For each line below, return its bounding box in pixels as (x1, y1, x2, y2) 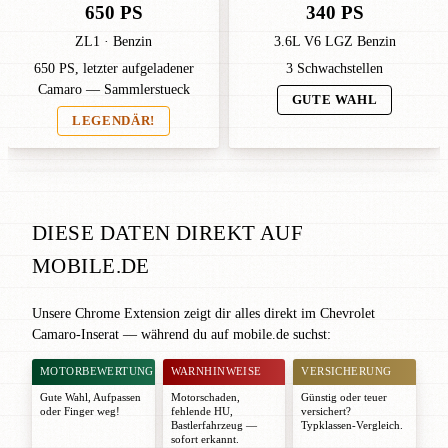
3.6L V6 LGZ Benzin (273, 33, 396, 49)
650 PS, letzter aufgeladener (33, 61, 194, 76)
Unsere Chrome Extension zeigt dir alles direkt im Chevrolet (32, 305, 375, 321)
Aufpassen (93, 391, 141, 403)
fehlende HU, (170, 405, 233, 417)
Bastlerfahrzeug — (170, 419, 257, 431)
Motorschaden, (170, 391, 240, 403)
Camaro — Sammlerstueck (37, 82, 190, 97)
